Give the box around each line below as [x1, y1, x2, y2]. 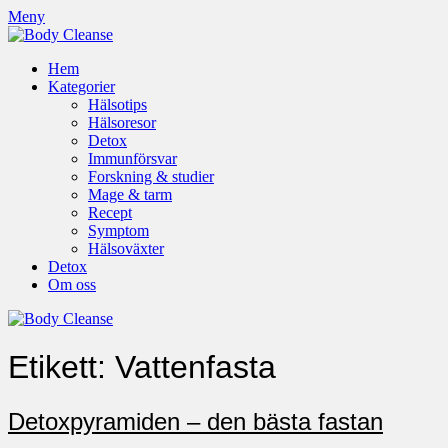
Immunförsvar [88, 150, 177, 167]
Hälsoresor [88, 114, 156, 131]
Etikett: [8, 349, 115, 386]
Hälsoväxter [88, 240, 164, 257]
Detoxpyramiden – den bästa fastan [8, 407, 383, 435]
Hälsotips [88, 96, 147, 113]
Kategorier [48, 78, 115, 95]
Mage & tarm [88, 186, 172, 203]
